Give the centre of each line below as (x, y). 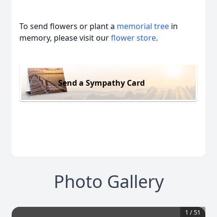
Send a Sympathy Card (101, 83)
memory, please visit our (65, 38)
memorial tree (143, 26)
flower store (133, 38)
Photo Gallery (108, 182)
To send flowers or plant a (68, 26)
